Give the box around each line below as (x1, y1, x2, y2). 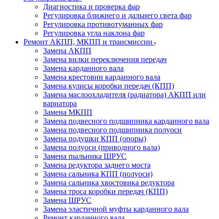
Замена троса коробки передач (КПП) (43, 187, 168, 196)
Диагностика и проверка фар (43, 2, 140, 11)
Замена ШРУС (43, 196, 91, 204)
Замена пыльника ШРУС (43, 152, 127, 160)
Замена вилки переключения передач (43, 55, 167, 64)
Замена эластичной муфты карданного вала (43, 205, 189, 213)
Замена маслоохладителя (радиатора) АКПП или (43, 90, 206, 99)
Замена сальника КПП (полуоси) (43, 170, 153, 178)
